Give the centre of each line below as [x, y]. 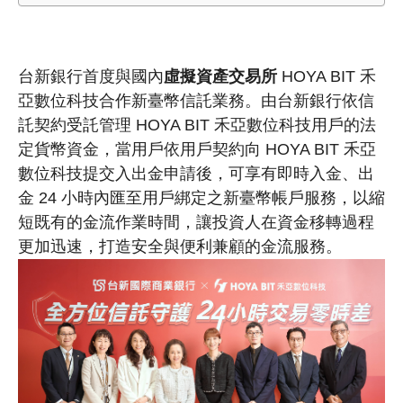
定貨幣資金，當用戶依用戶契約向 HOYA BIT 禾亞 [197, 150]
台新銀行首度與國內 [91, 77]
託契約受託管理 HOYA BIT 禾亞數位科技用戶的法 [197, 125]
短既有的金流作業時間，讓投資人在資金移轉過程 [196, 223]
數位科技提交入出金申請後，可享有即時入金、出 [196, 174]
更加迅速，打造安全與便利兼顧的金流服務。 [180, 247]
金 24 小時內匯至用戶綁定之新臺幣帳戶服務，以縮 [201, 198]
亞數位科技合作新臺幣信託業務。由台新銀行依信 [196, 101]
